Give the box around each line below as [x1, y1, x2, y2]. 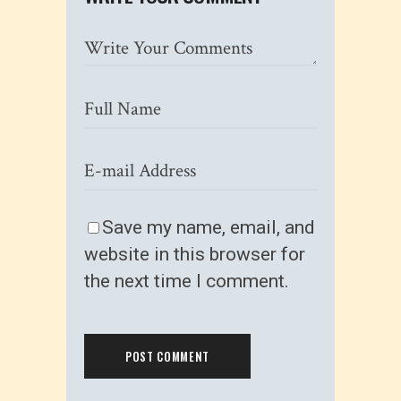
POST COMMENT [125, 346, 209, 365]
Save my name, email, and [102, 216, 315, 238]
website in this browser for [84, 243, 305, 265]
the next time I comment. [84, 269, 289, 292]
